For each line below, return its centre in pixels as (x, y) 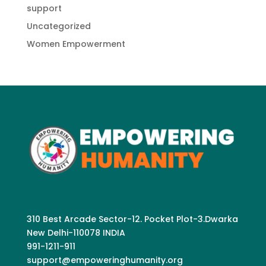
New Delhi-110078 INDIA (76, 233)
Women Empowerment (76, 44)
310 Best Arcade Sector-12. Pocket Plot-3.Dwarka (132, 219)
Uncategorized (58, 26)
